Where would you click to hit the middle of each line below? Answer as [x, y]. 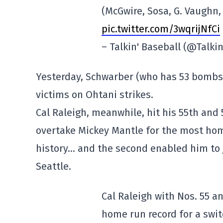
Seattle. [54, 166]
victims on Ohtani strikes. [95, 95]
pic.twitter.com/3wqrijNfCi [161, 29]
